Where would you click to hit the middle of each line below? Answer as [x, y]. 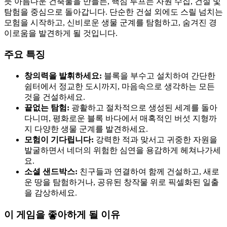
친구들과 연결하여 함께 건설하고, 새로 [148, 172]
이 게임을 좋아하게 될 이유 [62, 214]
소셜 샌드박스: [51, 172]
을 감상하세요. [51, 193]
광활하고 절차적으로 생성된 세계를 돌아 [143, 108]
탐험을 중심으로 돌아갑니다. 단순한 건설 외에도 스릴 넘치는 [113, 12]
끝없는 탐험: [47, 108]
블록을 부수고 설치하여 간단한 [159, 76]
